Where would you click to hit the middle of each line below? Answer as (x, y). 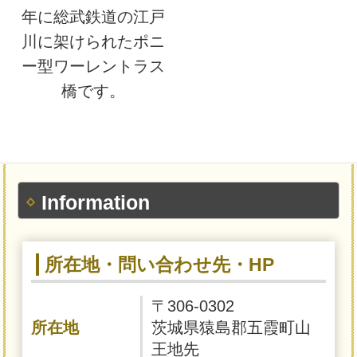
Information (95, 202)
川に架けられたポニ (93, 41)
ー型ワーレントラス (93, 66)
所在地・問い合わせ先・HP (159, 265)
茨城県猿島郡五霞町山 (231, 328)
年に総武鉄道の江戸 (93, 16)
